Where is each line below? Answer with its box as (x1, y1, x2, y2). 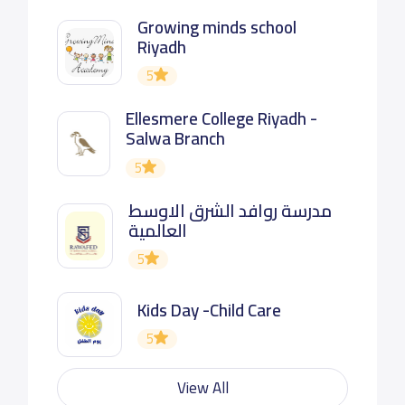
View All (176, 373, 229, 403)
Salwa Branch (125, 122, 225, 155)
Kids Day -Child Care (137, 293, 281, 326)
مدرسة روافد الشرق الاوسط (128, 193, 333, 227)
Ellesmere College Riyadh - (125, 102, 317, 136)
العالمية (128, 213, 188, 247)
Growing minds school (137, 10, 297, 43)
